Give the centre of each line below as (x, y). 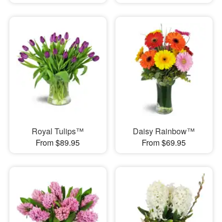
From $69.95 (164, 143)
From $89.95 (58, 143)
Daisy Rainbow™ (164, 131)
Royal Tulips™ (58, 131)
